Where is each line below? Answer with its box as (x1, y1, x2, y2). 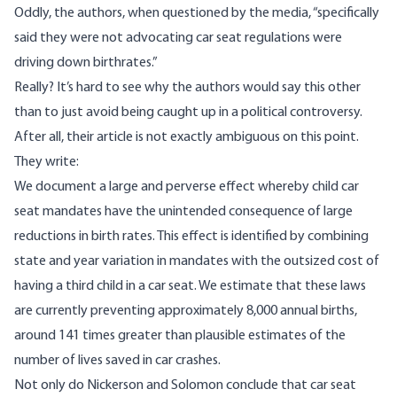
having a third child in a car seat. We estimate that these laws (14, 279, 366, 294)
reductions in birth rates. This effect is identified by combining (14, 230, 369, 245)
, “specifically (308, 6, 379, 21)
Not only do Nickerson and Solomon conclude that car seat (14, 378, 356, 393)
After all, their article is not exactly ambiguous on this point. (14, 130, 359, 145)
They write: (14, 155, 82, 170)
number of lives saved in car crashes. (14, 354, 221, 369)
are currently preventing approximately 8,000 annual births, (14, 304, 357, 319)
